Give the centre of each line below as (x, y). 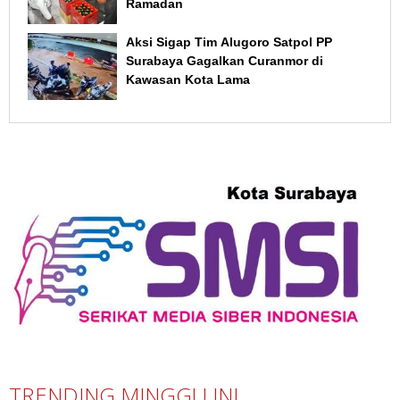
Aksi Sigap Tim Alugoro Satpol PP (229, 42)
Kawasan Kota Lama (188, 80)
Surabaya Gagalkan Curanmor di (225, 61)
